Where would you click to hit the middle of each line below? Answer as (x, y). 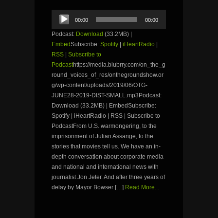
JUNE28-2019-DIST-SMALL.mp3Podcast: (107, 96)
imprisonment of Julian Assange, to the (102, 136)
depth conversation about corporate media (108, 157)
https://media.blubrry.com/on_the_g (119, 65)
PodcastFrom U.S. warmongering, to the (104, 126)
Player (60, 23)
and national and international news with (105, 167)
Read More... (142, 188)
